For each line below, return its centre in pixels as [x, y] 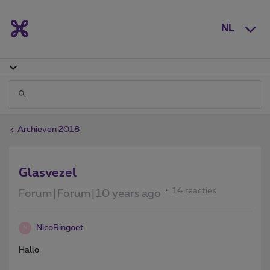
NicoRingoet [60, 228]
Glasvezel [48, 173]
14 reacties [194, 191]
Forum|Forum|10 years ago [90, 194]
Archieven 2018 [49, 129]
